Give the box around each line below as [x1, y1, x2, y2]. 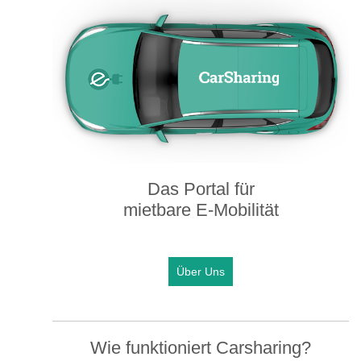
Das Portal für [147, 178, 255, 199]
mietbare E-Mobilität [122, 199, 279, 220]
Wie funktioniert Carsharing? [90, 337, 311, 358]
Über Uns [176, 264, 225, 278]
